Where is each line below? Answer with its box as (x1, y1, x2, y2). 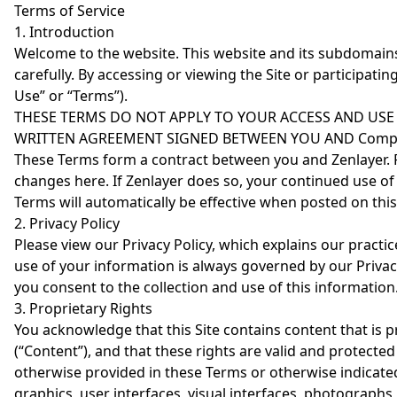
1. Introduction (14, 22, 114, 42)
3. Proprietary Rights (14, 299, 152, 318)
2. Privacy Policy (14, 214, 120, 233)
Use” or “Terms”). (14, 86, 128, 105)
